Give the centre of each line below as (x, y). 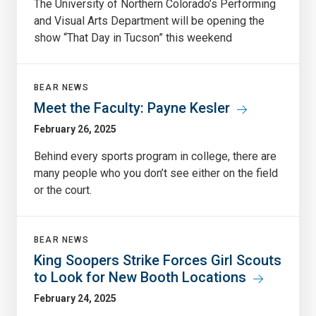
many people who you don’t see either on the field (156, 173)
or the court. (63, 190)
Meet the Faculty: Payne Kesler (132, 108)
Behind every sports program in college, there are (155, 156)
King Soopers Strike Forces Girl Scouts (158, 260)
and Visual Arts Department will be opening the (149, 20)
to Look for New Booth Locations (140, 277)
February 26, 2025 (75, 129)
